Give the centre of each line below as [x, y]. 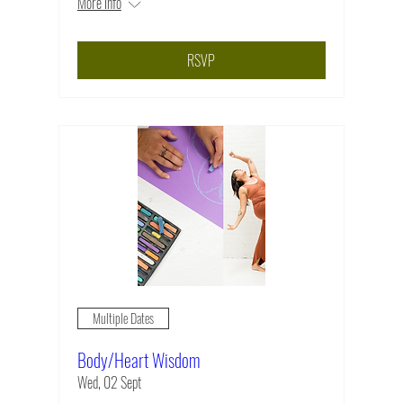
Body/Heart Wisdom [138, 359]
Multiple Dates [123, 318]
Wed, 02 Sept [109, 382]
